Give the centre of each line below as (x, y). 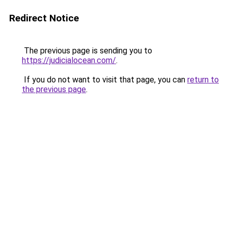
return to (203, 80)
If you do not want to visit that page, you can (105, 80)
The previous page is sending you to (87, 51)
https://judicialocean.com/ (69, 60)
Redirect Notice (44, 18)
